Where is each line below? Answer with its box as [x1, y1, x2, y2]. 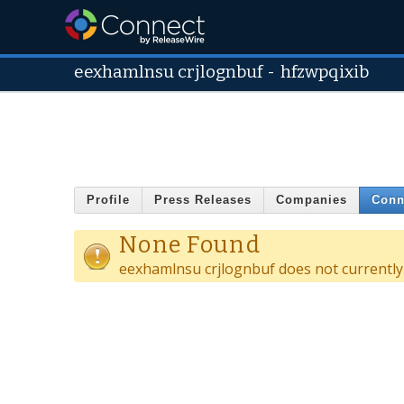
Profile [87, 193, 130, 207]
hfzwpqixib [280, 62, 370, 82]
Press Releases [154, 193, 252, 207]
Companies [276, 193, 347, 207]
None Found [119, 230, 261, 259]
